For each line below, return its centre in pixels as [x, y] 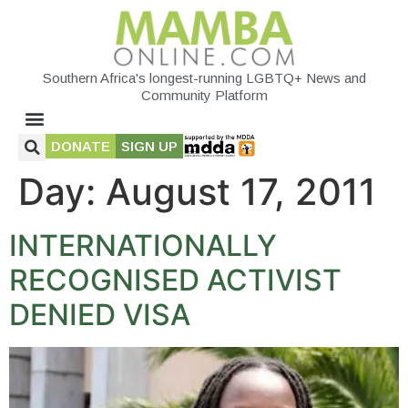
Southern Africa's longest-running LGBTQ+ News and [204, 77]
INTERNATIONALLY [143, 245]
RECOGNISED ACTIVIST [175, 280]
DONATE [81, 146]
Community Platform [204, 95]
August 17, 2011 [241, 191]
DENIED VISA [100, 314]
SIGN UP [149, 146]
